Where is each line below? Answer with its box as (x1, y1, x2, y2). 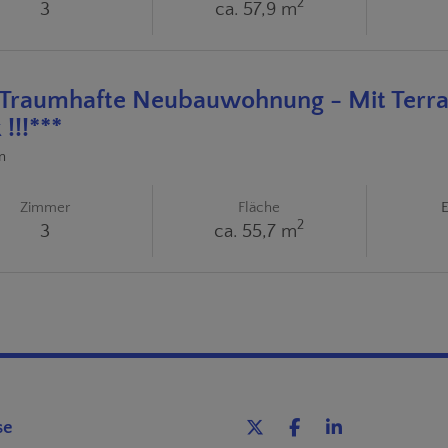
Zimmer (20, 198, 71, 216)
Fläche (238, 198, 281, 216)
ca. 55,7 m (214, 220, 298, 242)
